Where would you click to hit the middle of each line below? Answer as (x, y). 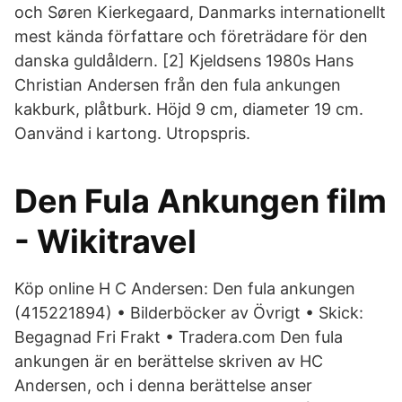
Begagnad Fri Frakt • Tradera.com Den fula (179, 337)
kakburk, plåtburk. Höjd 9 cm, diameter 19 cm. (189, 109)
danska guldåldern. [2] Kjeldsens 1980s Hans (184, 61)
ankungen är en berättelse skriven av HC (169, 361)
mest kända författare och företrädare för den (191, 36)
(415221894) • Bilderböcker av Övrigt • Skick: (189, 313)
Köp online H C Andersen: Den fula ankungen (185, 288)
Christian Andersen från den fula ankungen (178, 85)
